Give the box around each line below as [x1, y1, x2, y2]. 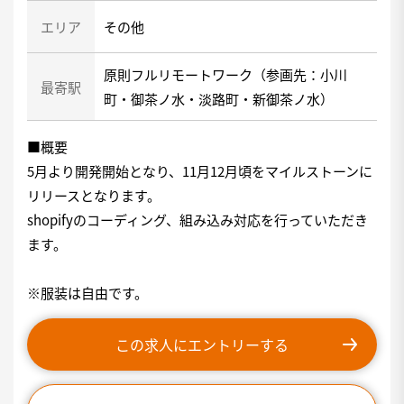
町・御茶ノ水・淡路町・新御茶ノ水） [104, 89, 334, 108]
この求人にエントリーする [115, 334, 289, 355]
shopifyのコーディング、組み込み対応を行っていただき [27, 210, 368, 229]
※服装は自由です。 [27, 283, 148, 302]
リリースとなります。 [27, 186, 161, 205]
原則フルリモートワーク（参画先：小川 [104, 65, 347, 84]
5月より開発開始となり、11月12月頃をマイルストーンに [27, 161, 372, 180]
